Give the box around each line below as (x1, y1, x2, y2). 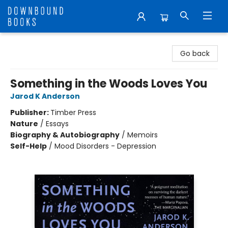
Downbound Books (8, 37, 73, 47)
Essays (46, 119, 69, 129)
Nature (10, 119, 38, 129)
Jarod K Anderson (10, 91, 80, 101)
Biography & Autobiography (10, 130, 120, 140)
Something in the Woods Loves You (10, 76, 207, 92)
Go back (180, 48, 210, 59)
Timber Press (50, 107, 96, 118)
